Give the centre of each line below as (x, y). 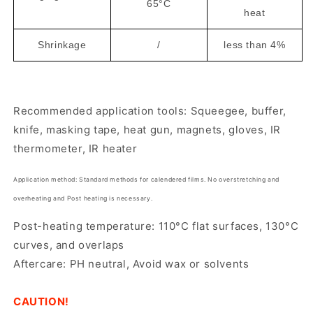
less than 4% (255, 45)
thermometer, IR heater (75, 148)
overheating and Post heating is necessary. (83, 198)
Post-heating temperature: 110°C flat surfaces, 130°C (156, 226)
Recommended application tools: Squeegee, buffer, (150, 111)
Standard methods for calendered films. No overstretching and (179, 180)
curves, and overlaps (69, 245)
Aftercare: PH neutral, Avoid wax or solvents (131, 264)
